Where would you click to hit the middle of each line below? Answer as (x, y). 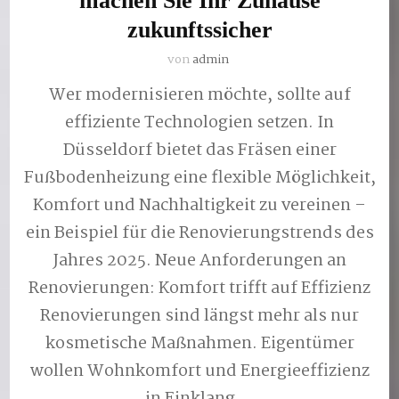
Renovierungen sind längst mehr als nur (199, 316)
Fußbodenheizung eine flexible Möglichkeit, (199, 178)
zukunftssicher (199, 29)
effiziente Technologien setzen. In (199, 122)
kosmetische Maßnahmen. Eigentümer (199, 343)
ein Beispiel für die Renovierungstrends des (199, 233)
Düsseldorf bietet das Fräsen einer (199, 150)
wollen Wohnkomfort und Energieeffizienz (199, 371)
